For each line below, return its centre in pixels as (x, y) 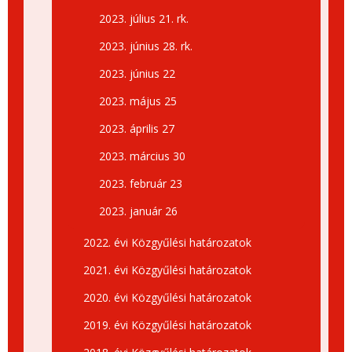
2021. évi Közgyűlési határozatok (167, 270)
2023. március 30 (142, 156)
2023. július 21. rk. (144, 18)
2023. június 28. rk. (146, 46)
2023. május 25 (138, 101)
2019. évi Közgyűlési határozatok (167, 325)
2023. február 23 (141, 183)
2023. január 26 (138, 211)
